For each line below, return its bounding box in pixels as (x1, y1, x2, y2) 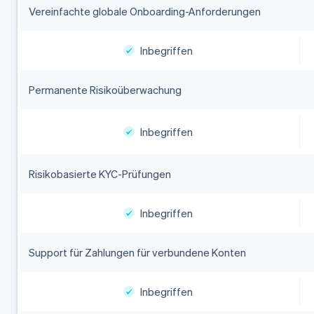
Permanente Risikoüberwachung (28, 83, 182, 97)
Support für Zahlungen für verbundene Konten (28, 245, 246, 260)
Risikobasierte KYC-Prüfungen (28, 167, 171, 182)
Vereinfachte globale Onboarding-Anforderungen (28, 4, 261, 19)
